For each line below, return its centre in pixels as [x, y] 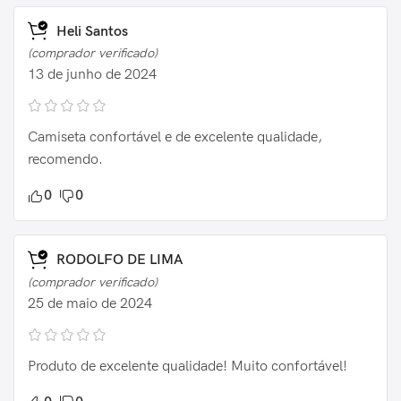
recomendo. [65, 160]
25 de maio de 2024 [90, 303]
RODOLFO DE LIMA [118, 260]
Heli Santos [90, 31]
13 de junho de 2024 [92, 75]
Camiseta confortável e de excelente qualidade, [175, 138]
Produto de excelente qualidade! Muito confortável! [188, 366]
